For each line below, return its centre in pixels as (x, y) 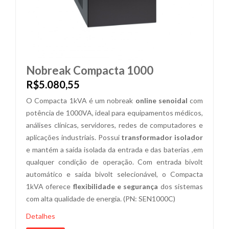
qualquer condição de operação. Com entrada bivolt (114, 162)
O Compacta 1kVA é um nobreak (81, 100)
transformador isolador (162, 137)
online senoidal (161, 100)
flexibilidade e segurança (116, 186)
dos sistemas (181, 186)
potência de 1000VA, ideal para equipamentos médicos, (114, 113)
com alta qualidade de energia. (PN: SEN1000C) (101, 199)
